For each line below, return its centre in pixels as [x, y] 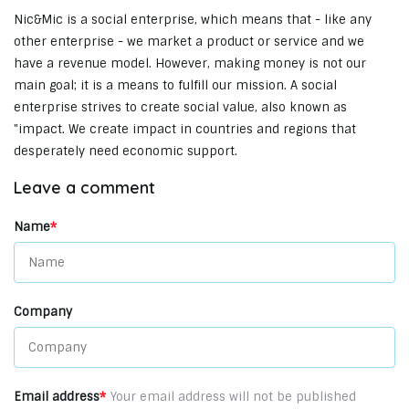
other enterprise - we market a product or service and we [189, 42]
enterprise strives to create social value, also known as [180, 107]
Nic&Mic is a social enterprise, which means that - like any [193, 20]
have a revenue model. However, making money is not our [190, 63]
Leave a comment [84, 188]
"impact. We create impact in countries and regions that [185, 129]
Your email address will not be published [233, 397]
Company [43, 312]
